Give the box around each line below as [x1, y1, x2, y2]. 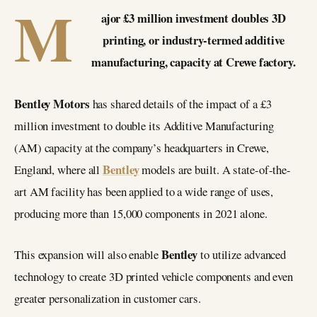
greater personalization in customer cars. [14, 290, 201, 307]
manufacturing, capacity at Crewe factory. [91, 53, 296, 71]
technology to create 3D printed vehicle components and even [14, 268, 294, 285]
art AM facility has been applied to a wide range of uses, [14, 183, 274, 200]
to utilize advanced [200, 246, 287, 263]
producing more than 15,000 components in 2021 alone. [14, 204, 267, 221]
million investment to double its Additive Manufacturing [14, 117, 274, 134]
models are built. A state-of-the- [142, 161, 292, 178]
